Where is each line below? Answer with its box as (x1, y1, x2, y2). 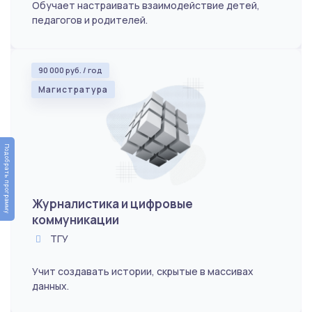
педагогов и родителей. (32, 13, 148, 26)
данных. (32, 279, 69, 292)
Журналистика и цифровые (32, 195, 193, 212)
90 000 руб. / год (38, 64, 102, 75)
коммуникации (32, 211, 119, 228)
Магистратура (38, 83, 108, 95)
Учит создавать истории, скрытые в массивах (32, 264, 253, 278)
